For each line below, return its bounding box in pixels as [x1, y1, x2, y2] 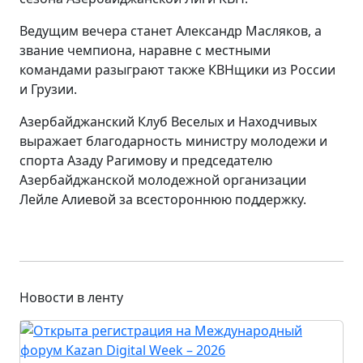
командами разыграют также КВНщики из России [19, 60, 335, 79]
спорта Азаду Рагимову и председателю [19, 151, 272, 169]
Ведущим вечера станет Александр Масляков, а [19, 21, 325, 40]
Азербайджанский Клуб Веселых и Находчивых [19, 112, 317, 130]
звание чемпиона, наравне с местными [19, 41, 271, 59]
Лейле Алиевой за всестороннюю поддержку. [19, 190, 306, 208]
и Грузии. [19, 79, 77, 98]
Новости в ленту [19, 288, 123, 306]
